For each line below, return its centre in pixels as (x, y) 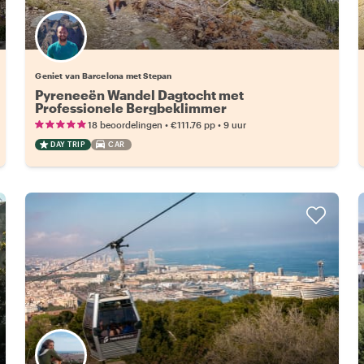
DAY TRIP (68, 144)
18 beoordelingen (126, 124)
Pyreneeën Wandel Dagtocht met (140, 94)
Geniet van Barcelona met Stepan (104, 75)
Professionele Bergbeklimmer (131, 107)
